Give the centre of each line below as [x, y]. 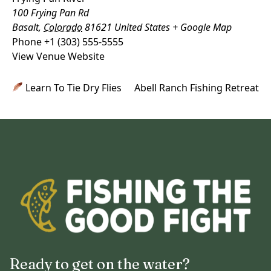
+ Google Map [202, 27]
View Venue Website [58, 56]
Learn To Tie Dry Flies [73, 87]
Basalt [25, 27]
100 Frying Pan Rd [51, 12]
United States [142, 27]
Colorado [63, 27]
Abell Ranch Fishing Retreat [197, 87]
